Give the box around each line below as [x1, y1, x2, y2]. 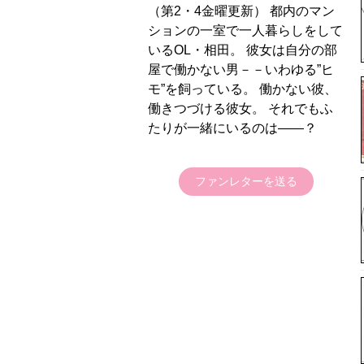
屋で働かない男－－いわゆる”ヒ [148, 63, 334, 76]
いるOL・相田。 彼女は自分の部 [148, 43, 337, 57]
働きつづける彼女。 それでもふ [148, 102, 333, 115]
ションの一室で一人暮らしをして [148, 24, 343, 37]
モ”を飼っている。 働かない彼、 [148, 82, 337, 96]
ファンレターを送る [195, 175, 297, 188]
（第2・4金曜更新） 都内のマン [148, 4, 335, 18]
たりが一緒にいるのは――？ [148, 121, 317, 135]
